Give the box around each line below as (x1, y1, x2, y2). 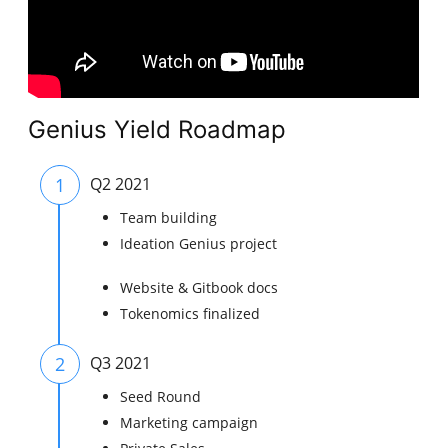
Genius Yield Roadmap (28, 115, 287, 145)
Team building (120, 208, 218, 228)
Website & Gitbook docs (120, 278, 279, 298)
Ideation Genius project (120, 234, 278, 254)
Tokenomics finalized (120, 304, 261, 324)
